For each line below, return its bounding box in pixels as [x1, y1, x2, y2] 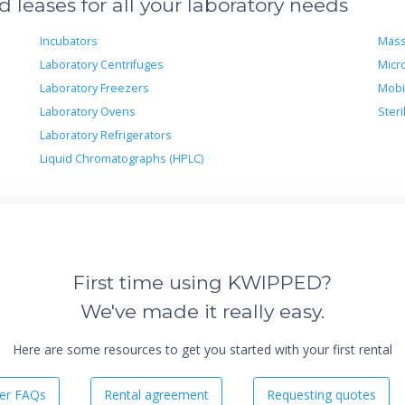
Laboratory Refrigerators [39, 127, 172, 143]
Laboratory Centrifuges [39, 56, 164, 72]
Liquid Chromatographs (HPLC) [39, 150, 203, 166]
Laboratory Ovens [39, 103, 136, 119]
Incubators [39, 33, 98, 49]
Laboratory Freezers [39, 80, 149, 96]
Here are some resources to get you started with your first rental [13, 340, 392, 358]
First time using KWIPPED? [73, 270, 332, 294]
